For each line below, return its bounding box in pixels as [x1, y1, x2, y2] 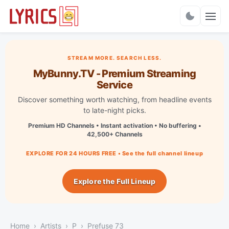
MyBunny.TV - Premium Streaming [33, 67, 196, 80]
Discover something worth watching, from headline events [17, 95, 212, 104]
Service [96, 78, 133, 91]
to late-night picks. [83, 105, 146, 114]
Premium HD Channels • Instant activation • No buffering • [28, 121, 201, 129]
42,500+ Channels [86, 130, 143, 138]
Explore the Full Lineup [73, 176, 156, 186]
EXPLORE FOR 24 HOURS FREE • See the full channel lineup [26, 149, 203, 157]
